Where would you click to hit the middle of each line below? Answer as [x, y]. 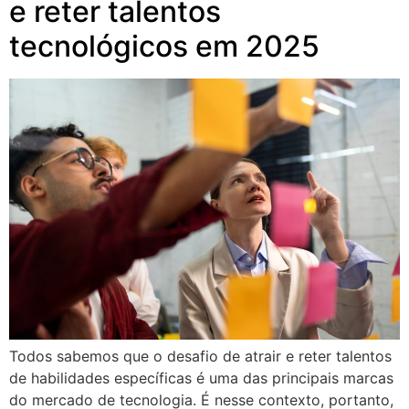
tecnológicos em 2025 [164, 47]
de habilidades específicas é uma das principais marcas [201, 378]
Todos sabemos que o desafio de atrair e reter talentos [200, 356]
